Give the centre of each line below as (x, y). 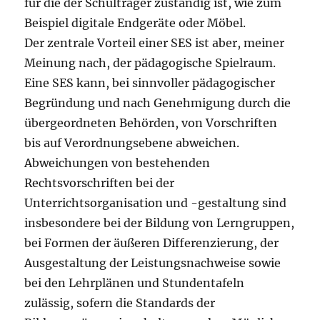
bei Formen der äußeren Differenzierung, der (152, 243)
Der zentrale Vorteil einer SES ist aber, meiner (155, 43)
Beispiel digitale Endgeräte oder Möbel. (135, 23)
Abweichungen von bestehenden (117, 163)
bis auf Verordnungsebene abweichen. (132, 143)
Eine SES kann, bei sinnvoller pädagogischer (150, 83)
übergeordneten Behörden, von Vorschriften (151, 123)
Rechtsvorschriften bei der (100, 183)
